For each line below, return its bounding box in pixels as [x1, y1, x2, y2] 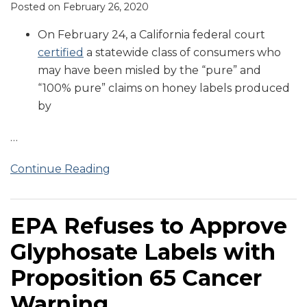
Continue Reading [10, 162, 110, 176]
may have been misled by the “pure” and [38, 64, 261, 77]
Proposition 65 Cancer [10, 265, 262, 292]
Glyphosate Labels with [10, 238, 275, 266]
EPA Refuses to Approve [10, 212, 287, 240]
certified [38, 46, 84, 60]
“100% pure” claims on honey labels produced [38, 82, 290, 95]
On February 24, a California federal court [38, 28, 265, 42]
